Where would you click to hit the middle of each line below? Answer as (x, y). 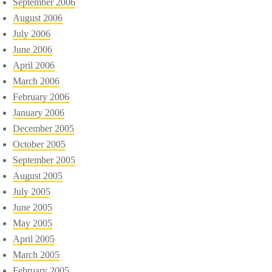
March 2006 (36, 81)
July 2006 (32, 33)
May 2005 (33, 223)
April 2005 (34, 239)
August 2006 (38, 18)
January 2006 (39, 112)
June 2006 (33, 49)
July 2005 (32, 191)
